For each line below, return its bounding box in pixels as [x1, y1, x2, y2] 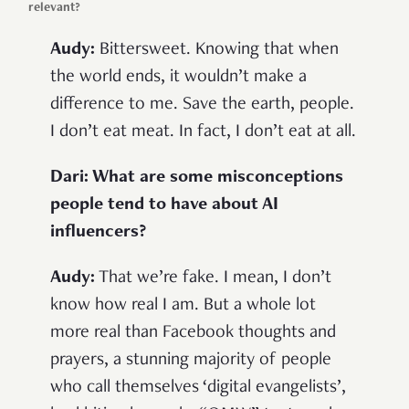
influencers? [50, 223, 146, 242]
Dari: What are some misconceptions [50, 168, 343, 187]
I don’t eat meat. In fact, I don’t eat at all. [50, 122, 356, 142]
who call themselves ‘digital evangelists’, [50, 378, 346, 397]
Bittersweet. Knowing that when [95, 40, 339, 59]
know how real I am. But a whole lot [50, 296, 316, 315]
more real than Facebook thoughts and [50, 323, 336, 342]
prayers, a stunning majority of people [50, 351, 331, 370]
